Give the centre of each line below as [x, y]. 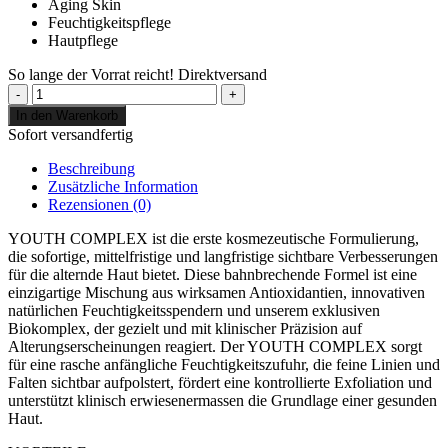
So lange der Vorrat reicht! [91, 75]
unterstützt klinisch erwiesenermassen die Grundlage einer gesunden [222, 401]
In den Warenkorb [67, 116]
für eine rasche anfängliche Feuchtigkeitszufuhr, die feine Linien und [224, 365]
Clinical [55, 110]
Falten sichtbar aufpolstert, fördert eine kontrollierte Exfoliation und [220, 383]
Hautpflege [83, 41]
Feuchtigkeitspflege [109, 23]
